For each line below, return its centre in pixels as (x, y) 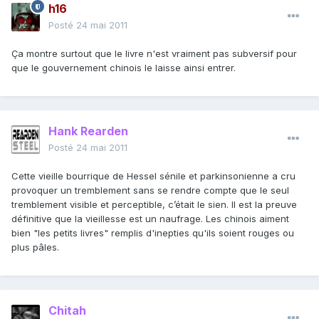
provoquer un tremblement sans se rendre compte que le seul (150, 190)
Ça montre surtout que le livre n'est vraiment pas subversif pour (154, 54)
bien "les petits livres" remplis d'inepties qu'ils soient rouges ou (153, 233)
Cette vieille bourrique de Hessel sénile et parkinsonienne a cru (153, 176)
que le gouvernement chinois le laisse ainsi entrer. (124, 68)
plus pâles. (35, 247)
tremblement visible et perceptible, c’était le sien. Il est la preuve (154, 205)
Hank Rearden (88, 131)
